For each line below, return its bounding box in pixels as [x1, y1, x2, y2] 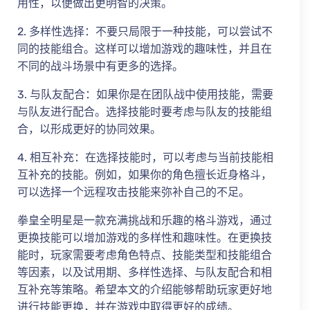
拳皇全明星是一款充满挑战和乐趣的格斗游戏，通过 [17, 213, 272, 227]
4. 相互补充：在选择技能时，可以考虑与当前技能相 [17, 150, 273, 164]
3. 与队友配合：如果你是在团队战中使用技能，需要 [17, 87, 273, 101]
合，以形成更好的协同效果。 [17, 122, 161, 136]
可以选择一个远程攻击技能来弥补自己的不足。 [17, 185, 250, 199]
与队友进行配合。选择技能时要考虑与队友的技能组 [17, 104, 272, 118]
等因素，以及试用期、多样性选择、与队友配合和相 [17, 265, 272, 279]
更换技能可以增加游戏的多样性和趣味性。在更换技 [17, 230, 272, 244]
